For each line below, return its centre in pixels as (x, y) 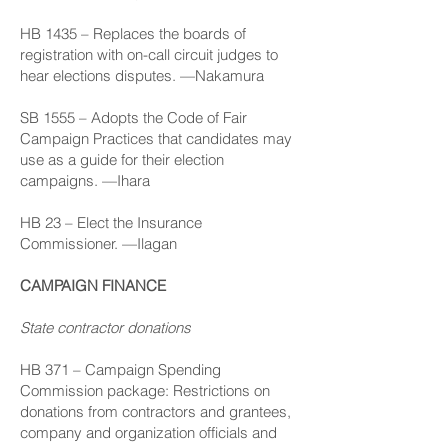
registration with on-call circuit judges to (149, 54)
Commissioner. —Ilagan (98, 243)
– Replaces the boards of (161, 33)
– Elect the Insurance (131, 222)
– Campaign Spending (145, 369)
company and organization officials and (148, 432)
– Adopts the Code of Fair (161, 117)
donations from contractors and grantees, (155, 411)
